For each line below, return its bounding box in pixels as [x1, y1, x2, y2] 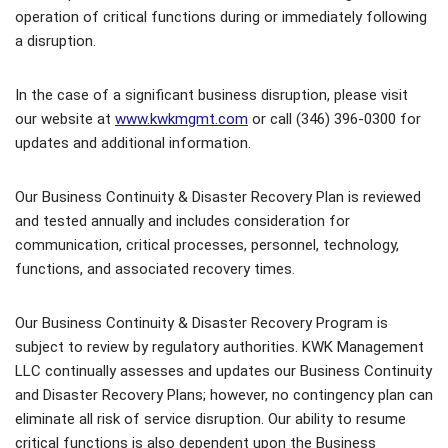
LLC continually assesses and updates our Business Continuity [15, 362, 432, 380]
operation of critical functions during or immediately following [15, 8, 427, 26]
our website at [15, 110, 115, 128]
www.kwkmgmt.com [115, 110, 248, 128]
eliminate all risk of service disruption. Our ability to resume [15, 410, 406, 428]
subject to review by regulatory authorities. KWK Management [15, 338, 424, 356]
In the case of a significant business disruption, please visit [15, 86, 408, 104]
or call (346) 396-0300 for [248, 110, 421, 128]
